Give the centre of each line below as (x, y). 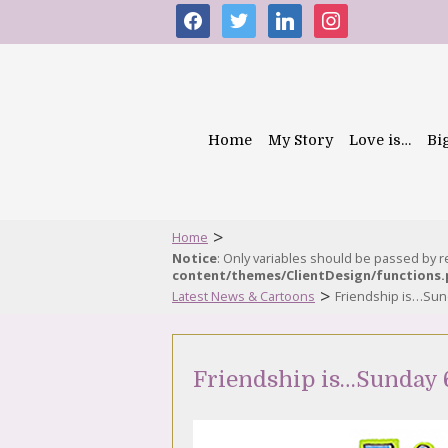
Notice (194, 258)
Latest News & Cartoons (243, 296)
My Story (300, 140)
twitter (246, 14)
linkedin (296, 14)
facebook (210, 14)
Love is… (380, 140)
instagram (351, 14)
